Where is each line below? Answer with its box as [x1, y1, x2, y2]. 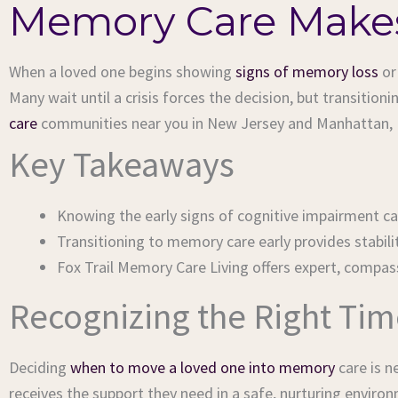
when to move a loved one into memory [70, 357, 335, 378]
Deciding [9, 357, 70, 378]
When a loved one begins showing [9, 61, 235, 82]
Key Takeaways [9, 142, 235, 187]
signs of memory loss [235, 61, 378, 82]
